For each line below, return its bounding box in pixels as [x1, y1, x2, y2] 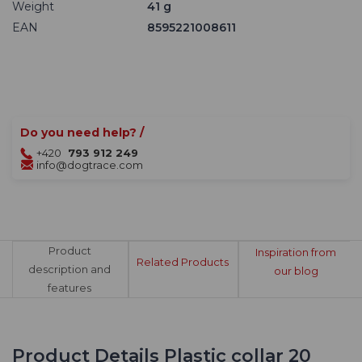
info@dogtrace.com [36, 158, 143, 172]
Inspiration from [255, 246, 336, 259]
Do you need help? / [20, 125, 144, 141]
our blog [273, 264, 318, 278]
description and [28, 263, 111, 276]
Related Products [137, 255, 229, 268]
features [48, 281, 91, 295]
